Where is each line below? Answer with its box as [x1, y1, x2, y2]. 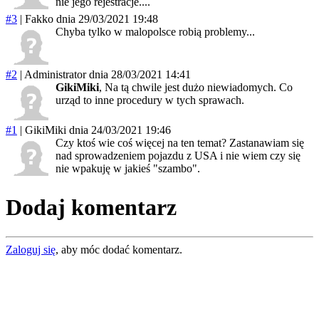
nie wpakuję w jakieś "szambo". [56, 162, 200, 174]
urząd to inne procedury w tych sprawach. [56, 93, 244, 106]
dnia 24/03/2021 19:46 [69, 123, 171, 136]
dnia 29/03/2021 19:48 [56, 12, 158, 25]
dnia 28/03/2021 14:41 [89, 68, 191, 80]
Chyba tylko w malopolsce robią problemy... [56, 25, 255, 38]
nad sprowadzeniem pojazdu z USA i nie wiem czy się [56, 149, 300, 162]
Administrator [24, 68, 86, 80]
